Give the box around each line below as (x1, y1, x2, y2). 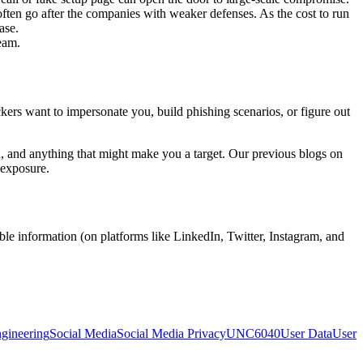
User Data (280, 327, 332, 341)
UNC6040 (226, 327, 280, 341)
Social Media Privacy (117, 327, 226, 341)
